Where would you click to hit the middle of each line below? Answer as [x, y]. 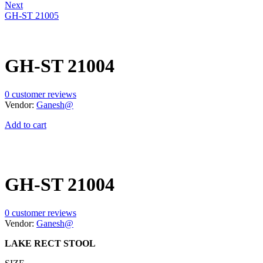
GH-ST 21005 [32, 16]
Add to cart [26, 125]
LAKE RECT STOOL [50, 244]
